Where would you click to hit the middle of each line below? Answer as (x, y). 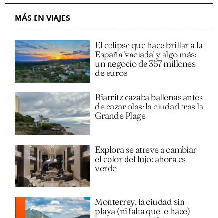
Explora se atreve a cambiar (146, 149)
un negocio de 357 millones (145, 63)
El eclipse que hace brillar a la (149, 45)
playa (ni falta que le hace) (143, 211)
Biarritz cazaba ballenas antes (149, 97)
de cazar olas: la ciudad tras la (149, 107)
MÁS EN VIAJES (42, 18)
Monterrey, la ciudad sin (140, 201)
